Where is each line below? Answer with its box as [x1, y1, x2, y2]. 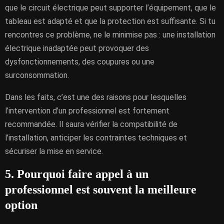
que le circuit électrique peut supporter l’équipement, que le [5, 3, 216, 12]
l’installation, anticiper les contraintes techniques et [5, 133, 187, 142]
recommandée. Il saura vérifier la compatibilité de [5, 119, 177, 129]
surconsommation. [5, 70, 69, 80]
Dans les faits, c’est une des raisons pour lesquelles [5, 92, 186, 102]
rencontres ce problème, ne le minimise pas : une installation [5, 30, 215, 39]
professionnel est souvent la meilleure [5, 183, 196, 196]
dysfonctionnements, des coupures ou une [5, 57, 154, 66]
